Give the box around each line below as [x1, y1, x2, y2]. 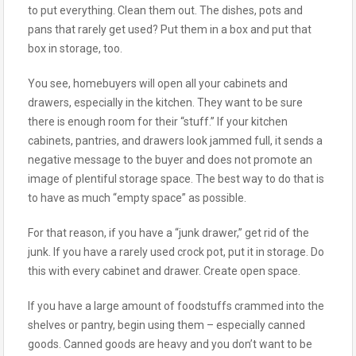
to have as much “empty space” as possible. [28, 191, 246, 204]
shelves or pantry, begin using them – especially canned [28, 318, 305, 331]
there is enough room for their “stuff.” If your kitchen [28, 114, 288, 128]
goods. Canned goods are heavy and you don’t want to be [28, 337, 312, 350]
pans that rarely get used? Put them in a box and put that [28, 22, 311, 36]
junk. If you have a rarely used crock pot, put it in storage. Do [28, 245, 324, 258]
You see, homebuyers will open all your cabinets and [28, 76, 288, 90]
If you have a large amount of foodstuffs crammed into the [28, 299, 324, 312]
